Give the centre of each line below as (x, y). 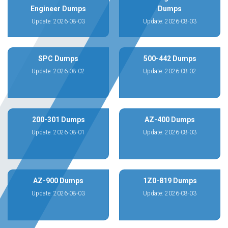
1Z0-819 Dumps (170, 181)
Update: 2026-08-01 (58, 132)
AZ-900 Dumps (58, 181)
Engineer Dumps (58, 9)
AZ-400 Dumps (170, 120)
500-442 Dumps (170, 59)
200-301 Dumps (58, 120)
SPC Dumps (58, 59)
